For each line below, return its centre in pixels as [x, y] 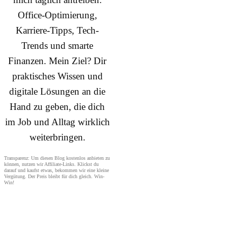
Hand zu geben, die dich [58, 107]
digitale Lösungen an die [58, 92]
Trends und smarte [58, 46]
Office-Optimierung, [57, 15]
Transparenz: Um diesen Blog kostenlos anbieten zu [57, 158]
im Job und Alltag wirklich [57, 122]
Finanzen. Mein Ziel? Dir [58, 61]
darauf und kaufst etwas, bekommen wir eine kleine [56, 170]
